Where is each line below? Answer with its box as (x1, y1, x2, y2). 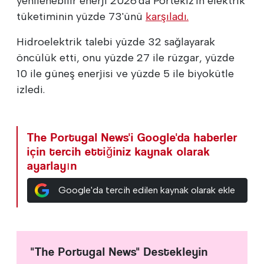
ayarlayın (27, 159, 77, 173)
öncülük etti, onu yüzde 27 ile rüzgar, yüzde (16, 51, 235, 64)
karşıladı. (146, 9, 189, 23)
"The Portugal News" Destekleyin (31, 245, 208, 259)
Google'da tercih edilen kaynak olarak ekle (58, 184, 235, 196)
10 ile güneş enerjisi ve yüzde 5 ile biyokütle (16, 67, 234, 80)
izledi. (16, 82, 45, 96)
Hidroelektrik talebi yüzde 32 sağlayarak (16, 35, 215, 48)
